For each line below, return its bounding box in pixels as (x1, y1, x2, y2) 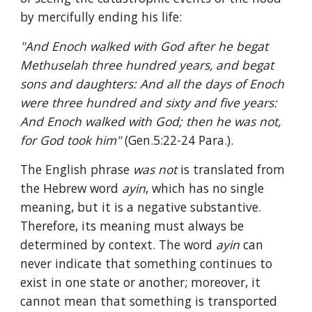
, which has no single (146, 180, 265, 196)
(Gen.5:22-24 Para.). (125, 132, 234, 148)
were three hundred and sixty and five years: (20, 94, 278, 111)
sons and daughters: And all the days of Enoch (20, 75, 285, 92)
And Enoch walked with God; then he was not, (20, 113, 281, 130)
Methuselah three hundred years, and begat (20, 56, 274, 73)
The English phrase (20, 161, 134, 178)
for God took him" (20, 132, 125, 148)
